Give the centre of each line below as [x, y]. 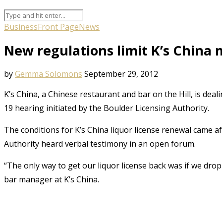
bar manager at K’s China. [52, 179]
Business [21, 27]
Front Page [58, 27]
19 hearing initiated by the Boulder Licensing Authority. [107, 108]
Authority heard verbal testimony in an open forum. [100, 143]
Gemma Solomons [49, 74]
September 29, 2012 [121, 74]
